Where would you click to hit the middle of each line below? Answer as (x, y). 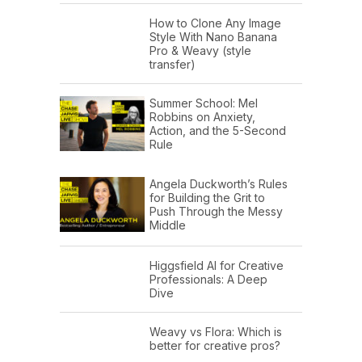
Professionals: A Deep (208, 280)
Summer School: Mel (204, 103)
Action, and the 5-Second (218, 130)
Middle (168, 225)
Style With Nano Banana (213, 36)
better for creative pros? (215, 346)
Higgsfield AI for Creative (217, 266)
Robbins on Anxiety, (202, 116)
